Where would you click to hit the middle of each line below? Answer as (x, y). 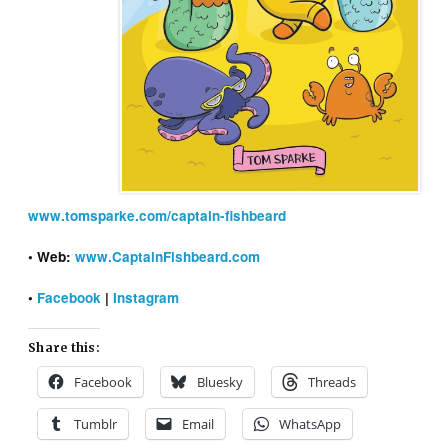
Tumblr (96, 423)
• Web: (52, 256)
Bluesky (220, 381)
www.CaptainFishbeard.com (168, 256)
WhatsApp (310, 423)
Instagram (146, 297)
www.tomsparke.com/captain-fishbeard (157, 215)
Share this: (64, 347)
